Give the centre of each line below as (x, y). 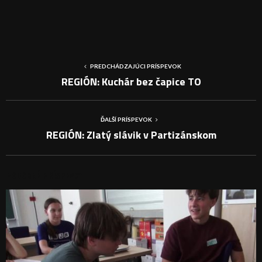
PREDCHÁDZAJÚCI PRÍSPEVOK (136, 66)
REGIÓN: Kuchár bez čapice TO (131, 81)
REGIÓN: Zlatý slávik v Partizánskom (131, 135)
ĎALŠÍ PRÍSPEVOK (126, 119)
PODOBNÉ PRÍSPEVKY (44, 175)
